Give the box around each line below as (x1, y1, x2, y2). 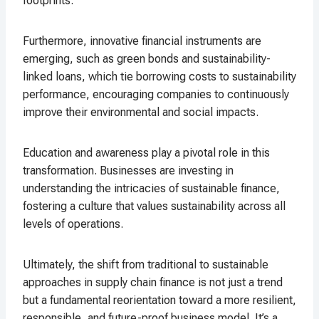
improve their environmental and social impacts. (23, 105, 258, 120)
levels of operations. (23, 217, 123, 231)
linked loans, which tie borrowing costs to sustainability (23, 70, 296, 84)
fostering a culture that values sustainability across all (23, 199, 286, 214)
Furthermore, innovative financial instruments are (23, 34, 261, 48)
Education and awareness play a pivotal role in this (23, 146, 270, 160)
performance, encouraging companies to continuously (23, 88, 289, 102)
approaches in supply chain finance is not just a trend (23, 276, 283, 290)
